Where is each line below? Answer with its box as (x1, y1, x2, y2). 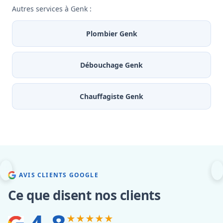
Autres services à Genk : (12, 4, 92, 14)
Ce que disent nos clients (8, 186, 160, 205)
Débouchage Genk (80, 60, 143, 70)
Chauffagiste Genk (80, 92, 143, 102)
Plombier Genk (86, 29, 137, 39)
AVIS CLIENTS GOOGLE (19, 171, 99, 180)
